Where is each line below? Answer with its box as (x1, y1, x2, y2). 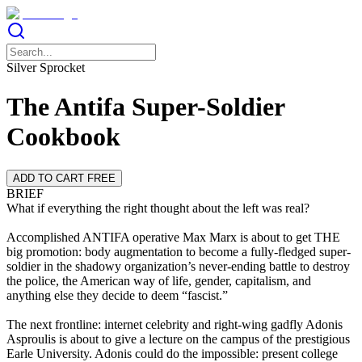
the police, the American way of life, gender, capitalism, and (6, 273, 311, 288)
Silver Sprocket (6, 61, 85, 74)
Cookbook (6, 122, 120, 152)
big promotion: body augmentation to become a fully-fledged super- (6, 244, 351, 259)
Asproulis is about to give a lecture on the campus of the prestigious (6, 331, 350, 346)
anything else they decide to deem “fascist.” (6, 288, 228, 302)
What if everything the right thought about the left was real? (6, 200, 309, 215)
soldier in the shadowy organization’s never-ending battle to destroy (6, 259, 350, 273)
